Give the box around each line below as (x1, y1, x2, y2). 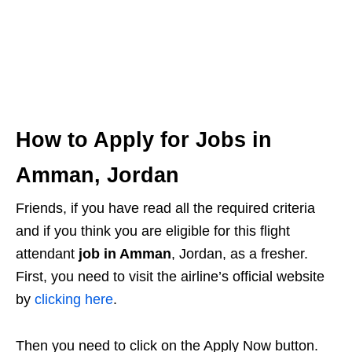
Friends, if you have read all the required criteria (16, 200, 315, 216)
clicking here (35, 291, 113, 307)
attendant (16, 245, 79, 262)
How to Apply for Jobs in (16, 127, 272, 152)
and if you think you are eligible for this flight (16, 222, 290, 239)
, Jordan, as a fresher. (171, 245, 308, 262)
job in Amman (79, 245, 171, 262)
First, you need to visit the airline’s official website (16, 268, 324, 284)
